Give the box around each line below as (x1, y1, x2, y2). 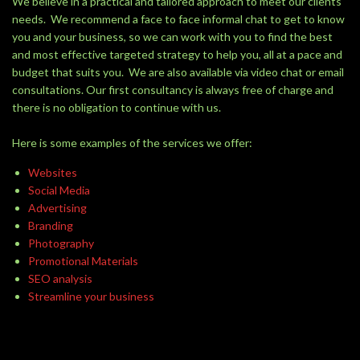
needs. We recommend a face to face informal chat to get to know (12, 12, 345, 26)
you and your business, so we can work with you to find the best (12, 30, 333, 43)
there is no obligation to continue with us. (12, 100, 221, 114)
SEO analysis (28, 272, 92, 285)
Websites (28, 166, 77, 179)
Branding (28, 219, 73, 232)
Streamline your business (28, 289, 154, 303)
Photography (28, 236, 94, 250)
